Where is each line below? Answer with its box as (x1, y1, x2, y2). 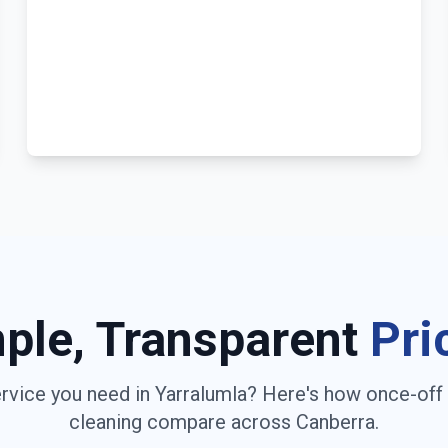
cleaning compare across (69, 410, 296, 434)
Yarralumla (154, 382, 247, 406)
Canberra (296, 410, 375, 434)
